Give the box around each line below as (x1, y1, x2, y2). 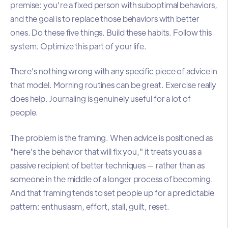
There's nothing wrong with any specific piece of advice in (10, 66, 218, 77)
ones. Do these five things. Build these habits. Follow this (10, 26, 212, 38)
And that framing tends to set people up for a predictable (10, 187, 215, 198)
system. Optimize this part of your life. (10, 40, 147, 51)
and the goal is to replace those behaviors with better (10, 13, 199, 24)
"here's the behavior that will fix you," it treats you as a (10, 146, 202, 157)
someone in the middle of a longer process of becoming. (10, 173, 213, 184)
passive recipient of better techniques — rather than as (10, 159, 205, 170)
